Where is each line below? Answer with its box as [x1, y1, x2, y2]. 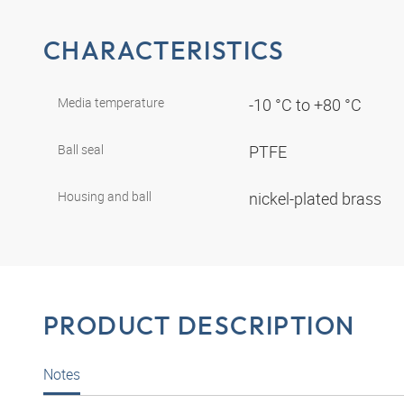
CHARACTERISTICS [43, 34, 285, 66]
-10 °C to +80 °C [249, 93, 365, 115]
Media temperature [58, 93, 164, 111]
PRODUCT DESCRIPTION [43, 308, 355, 341]
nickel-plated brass [249, 187, 385, 209]
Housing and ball [58, 187, 151, 205]
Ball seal [58, 140, 104, 158]
